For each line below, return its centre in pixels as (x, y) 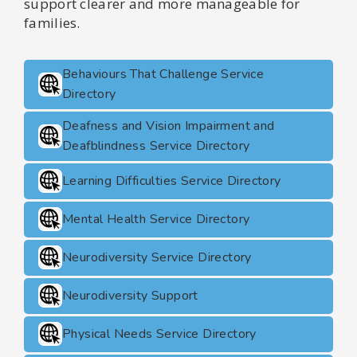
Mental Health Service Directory (156, 219)
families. (52, 22)
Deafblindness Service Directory (156, 145)
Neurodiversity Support (130, 295)
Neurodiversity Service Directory (157, 257)
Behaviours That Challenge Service (163, 74)
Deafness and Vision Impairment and (169, 126)
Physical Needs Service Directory (159, 333)
